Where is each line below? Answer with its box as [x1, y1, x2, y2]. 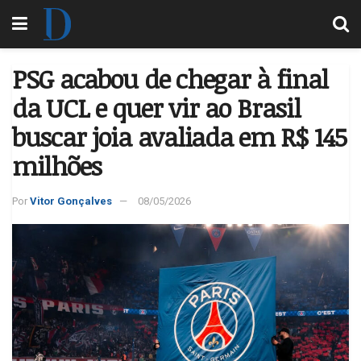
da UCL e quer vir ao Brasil [12, 90, 301, 125]
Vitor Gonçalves [30, 194, 112, 207]
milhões [12, 148, 102, 183]
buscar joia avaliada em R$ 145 [12, 119, 346, 154]
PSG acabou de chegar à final [12, 61, 329, 96]
